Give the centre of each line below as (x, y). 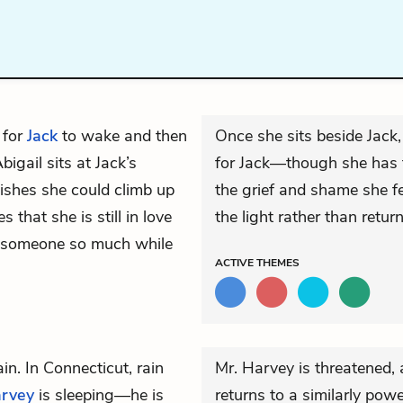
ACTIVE (236, 263)
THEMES (278, 263)
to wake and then (122, 136)
